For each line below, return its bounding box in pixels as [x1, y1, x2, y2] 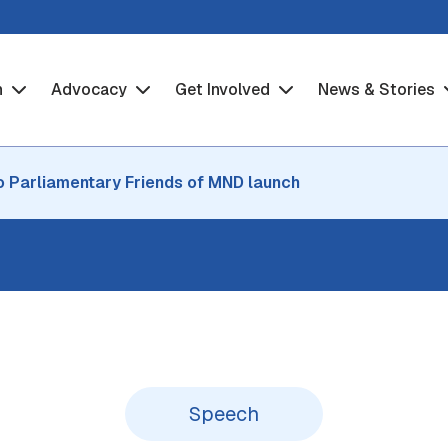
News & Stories [318, 78, 440, 100]
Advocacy [51, 78, 132, 100]
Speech [189, 401, 259, 427]
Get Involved [175, 78, 275, 100]
